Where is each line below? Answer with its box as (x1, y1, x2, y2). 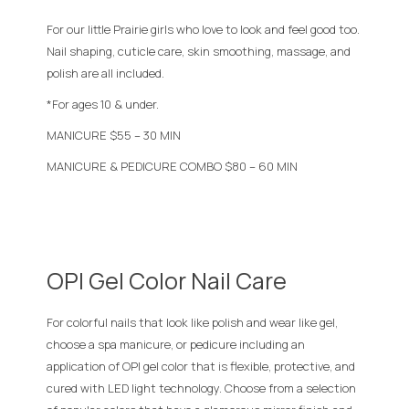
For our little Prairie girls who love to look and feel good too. (47, 20, 360, 37)
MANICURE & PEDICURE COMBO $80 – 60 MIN (47, 157, 298, 174)
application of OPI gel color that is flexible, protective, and (47, 357, 355, 374)
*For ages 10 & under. (47, 95, 159, 112)
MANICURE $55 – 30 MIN (47, 126, 181, 143)
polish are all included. (47, 64, 164, 81)
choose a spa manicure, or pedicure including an (47, 335, 305, 352)
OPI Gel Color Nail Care (47, 264, 287, 297)
